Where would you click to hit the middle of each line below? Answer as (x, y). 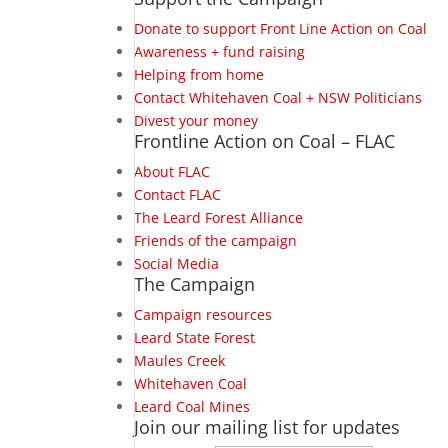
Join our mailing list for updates (267, 427)
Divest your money (196, 120)
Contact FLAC (178, 194)
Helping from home (199, 74)
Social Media (177, 263)
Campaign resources (203, 314)
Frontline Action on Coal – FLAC (265, 141)
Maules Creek (180, 360)
